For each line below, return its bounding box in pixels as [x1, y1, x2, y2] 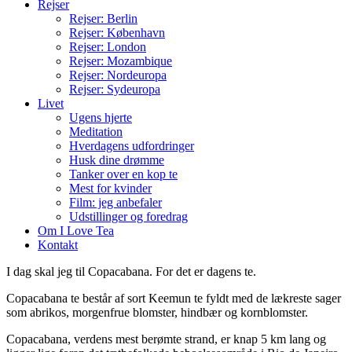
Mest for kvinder [69, 181, 152, 195]
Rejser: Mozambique [69, 53, 172, 68]
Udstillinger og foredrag [69, 209, 188, 223]
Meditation [69, 124, 123, 138]
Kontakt [38, 237, 78, 251]
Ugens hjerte [69, 110, 132, 124]
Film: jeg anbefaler [69, 195, 162, 209]
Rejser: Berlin [69, 11, 137, 25]
